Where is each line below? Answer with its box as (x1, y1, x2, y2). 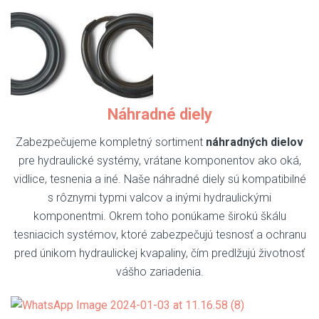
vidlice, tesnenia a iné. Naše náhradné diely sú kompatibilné (13, 172, 306, 187)
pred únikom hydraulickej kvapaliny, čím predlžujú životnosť (14, 246, 305, 261)
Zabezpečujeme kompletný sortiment (16, 135, 206, 150)
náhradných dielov (206, 135, 303, 150)
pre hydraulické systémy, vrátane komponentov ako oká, (18, 154, 301, 168)
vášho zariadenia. (115, 265, 204, 279)
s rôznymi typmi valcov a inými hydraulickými (48, 191, 271, 205)
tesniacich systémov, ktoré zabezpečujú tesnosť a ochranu (13, 228, 306, 242)
